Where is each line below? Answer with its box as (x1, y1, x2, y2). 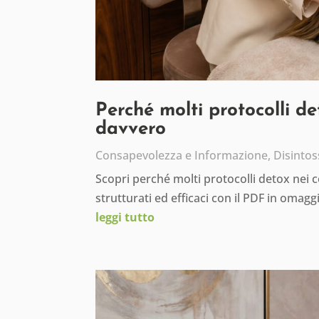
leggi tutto (95, 209, 155, 225)
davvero (95, 119, 167, 139)
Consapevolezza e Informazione (95, 147, 268, 163)
